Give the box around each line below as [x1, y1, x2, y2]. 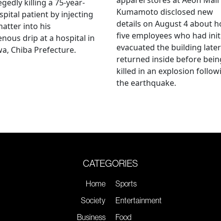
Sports [115, 179, 137, 188]
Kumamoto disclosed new [116, 6, 213, 17]
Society [81, 195, 106, 205]
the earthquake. [116, 77, 176, 88]
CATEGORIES [83, 157, 138, 169]
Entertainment [115, 195, 162, 205]
